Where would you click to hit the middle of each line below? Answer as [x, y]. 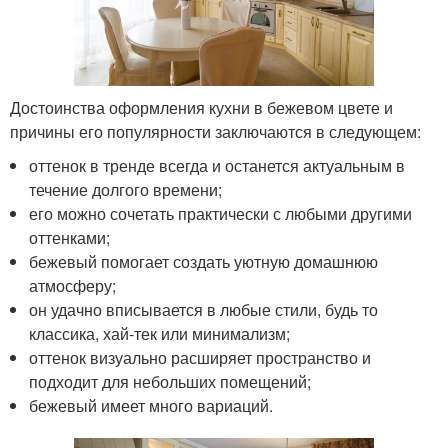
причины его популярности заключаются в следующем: [215, 132]
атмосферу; [73, 286]
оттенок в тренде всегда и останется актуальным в [217, 166]
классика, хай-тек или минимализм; [160, 334]
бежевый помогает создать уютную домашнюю [204, 262]
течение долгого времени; [126, 190]
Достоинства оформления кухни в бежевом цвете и [201, 108]
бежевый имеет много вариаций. [151, 406]
